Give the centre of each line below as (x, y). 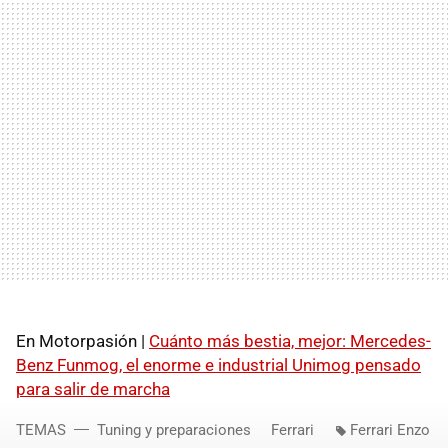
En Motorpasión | (82, 340)
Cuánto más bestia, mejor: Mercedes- (290, 340)
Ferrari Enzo (390, 429)
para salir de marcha (93, 388)
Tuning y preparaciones (174, 429)
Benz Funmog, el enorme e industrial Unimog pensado (218, 364)
